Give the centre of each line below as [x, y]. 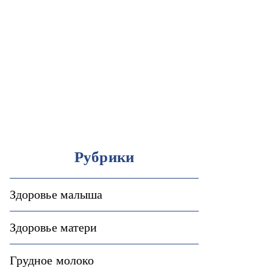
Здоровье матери [54, 227]
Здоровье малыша [56, 194]
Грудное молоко [52, 260]
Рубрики [104, 157]
